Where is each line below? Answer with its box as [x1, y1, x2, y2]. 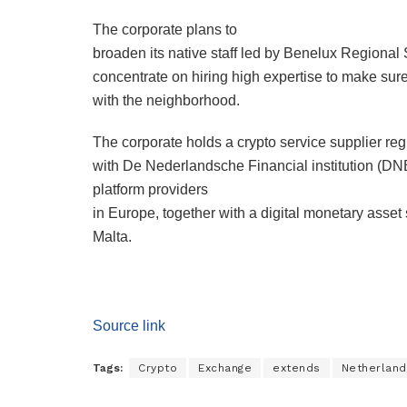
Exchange [198, 361, 252, 374]
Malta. [93, 228, 132, 244]
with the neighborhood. [93, 92, 240, 108]
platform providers [93, 181, 208, 197]
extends [273, 361, 321, 374]
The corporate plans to [93, 21, 237, 37]
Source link [93, 317, 165, 333]
